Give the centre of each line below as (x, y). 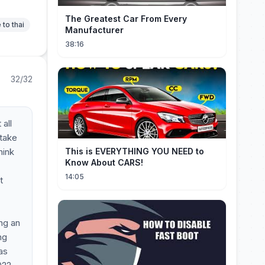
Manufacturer (94, 30)
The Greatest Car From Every (126, 19)
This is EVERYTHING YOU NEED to (135, 151)
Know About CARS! (104, 162)
